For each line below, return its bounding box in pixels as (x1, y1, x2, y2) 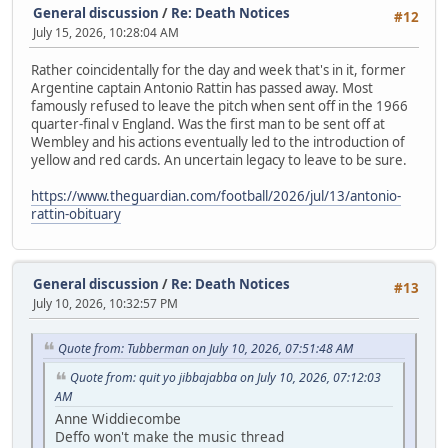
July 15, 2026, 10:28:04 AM (33, 23, 179, 41)
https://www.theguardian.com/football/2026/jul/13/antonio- (31, 186, 401, 205)
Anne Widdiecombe (55, 408, 181, 428)
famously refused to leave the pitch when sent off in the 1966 (31, 96, 408, 115)
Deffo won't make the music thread (55, 426, 284, 446)
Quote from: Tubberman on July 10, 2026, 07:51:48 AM (58, 339, 353, 357)
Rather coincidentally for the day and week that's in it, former (31, 60, 406, 79)
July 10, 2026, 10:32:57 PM (33, 295, 178, 313)
